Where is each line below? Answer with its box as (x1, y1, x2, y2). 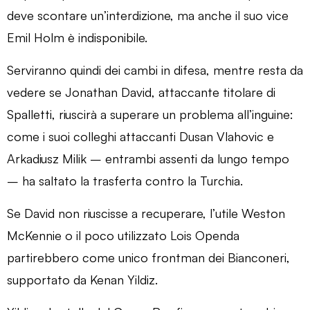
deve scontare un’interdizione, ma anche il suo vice (7, 7, 289, 23)
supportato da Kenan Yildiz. (7, 271, 158, 287)
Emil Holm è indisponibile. (7, 29, 147, 45)
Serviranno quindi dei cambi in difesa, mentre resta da (7, 62, 303, 77)
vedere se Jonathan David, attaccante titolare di (7, 84, 275, 100)
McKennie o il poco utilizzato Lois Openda (7, 227, 239, 243)
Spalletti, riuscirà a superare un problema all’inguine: (7, 106, 293, 122)
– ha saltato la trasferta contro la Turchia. (7, 172, 243, 188)
